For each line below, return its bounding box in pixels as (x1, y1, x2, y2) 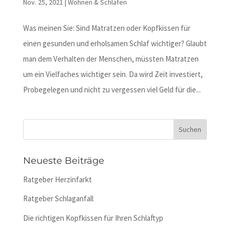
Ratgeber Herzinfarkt (23, 174, 92, 184)
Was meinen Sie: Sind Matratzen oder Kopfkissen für (23, 23, 190, 33)
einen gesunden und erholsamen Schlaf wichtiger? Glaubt (23, 38, 207, 48)
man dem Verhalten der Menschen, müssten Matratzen (23, 53, 199, 64)
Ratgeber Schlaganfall (23, 194, 93, 204)
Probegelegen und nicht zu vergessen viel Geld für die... (23, 84, 201, 94)
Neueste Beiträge (23, 155, 104, 166)
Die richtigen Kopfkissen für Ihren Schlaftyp (23, 213, 163, 223)
